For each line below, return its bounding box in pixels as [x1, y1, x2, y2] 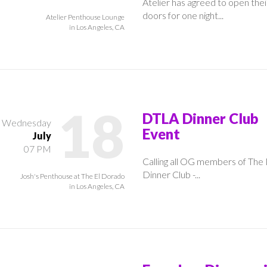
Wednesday [2, 116, 51, 128]
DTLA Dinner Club [142, 109, 258, 127]
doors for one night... [142, 9, 223, 21]
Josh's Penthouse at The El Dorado [20, 171, 125, 181]
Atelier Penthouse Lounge [46, 12, 125, 21]
